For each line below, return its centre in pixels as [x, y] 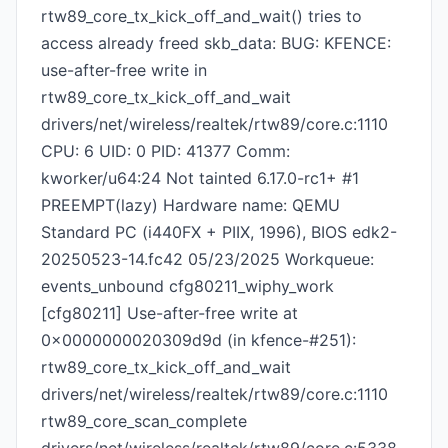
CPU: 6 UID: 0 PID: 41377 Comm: [165, 151]
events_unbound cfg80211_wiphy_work [187, 286]
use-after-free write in [124, 70]
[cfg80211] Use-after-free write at [169, 313]
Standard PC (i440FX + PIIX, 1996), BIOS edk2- [219, 232]
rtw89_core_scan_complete [144, 421]
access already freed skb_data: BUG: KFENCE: [216, 43]
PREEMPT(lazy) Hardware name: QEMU [190, 205]
